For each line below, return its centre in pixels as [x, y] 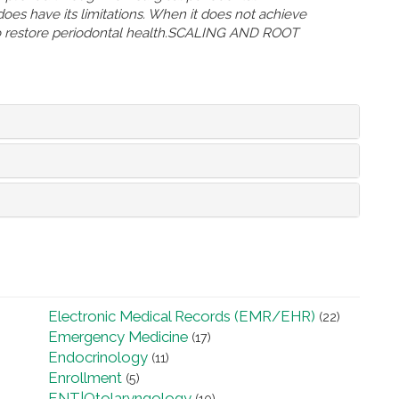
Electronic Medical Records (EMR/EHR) [182, 317]
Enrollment [85, 378]
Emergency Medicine [118, 337]
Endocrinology [98, 358]
